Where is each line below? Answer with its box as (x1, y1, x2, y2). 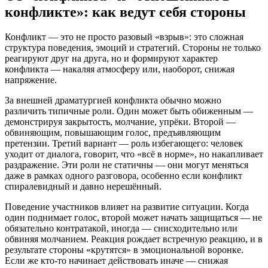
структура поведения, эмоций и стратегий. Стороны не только (5, 42, 261, 53)
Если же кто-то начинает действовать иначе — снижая (5, 255, 228, 266)
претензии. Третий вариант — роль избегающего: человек (5, 138, 243, 149)
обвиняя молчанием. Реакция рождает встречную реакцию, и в (5, 234, 263, 245)
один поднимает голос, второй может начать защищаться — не (5, 212, 262, 223)
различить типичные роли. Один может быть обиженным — (5, 106, 253, 117)
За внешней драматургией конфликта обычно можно (5, 95, 221, 106)
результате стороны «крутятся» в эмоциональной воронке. (5, 245, 243, 255)
